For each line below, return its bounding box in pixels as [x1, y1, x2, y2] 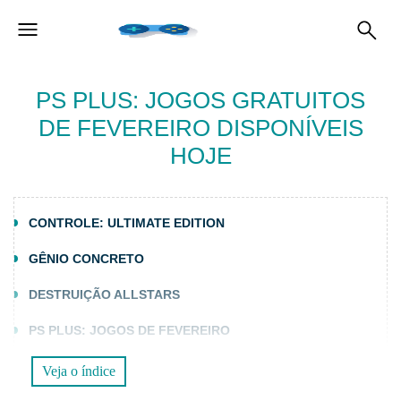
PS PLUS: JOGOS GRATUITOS [36, 87, 365, 114]
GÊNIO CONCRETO [29, 252, 144, 266]
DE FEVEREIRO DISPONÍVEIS [38, 115, 363, 141]
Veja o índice [42, 363, 115, 379]
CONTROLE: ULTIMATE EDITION [29, 216, 225, 230]
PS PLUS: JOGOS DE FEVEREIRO [29, 323, 230, 337]
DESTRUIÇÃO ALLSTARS [29, 287, 180, 302]
